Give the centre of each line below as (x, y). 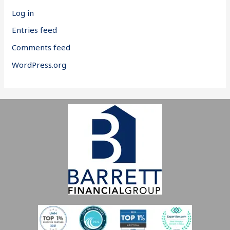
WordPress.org (39, 64)
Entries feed (35, 30)
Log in (23, 13)
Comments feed (41, 47)
